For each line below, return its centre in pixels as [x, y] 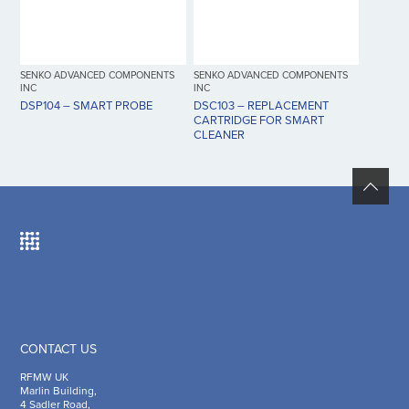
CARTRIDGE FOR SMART [258, 121]
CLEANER [219, 136]
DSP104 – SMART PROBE [87, 106]
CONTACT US [59, 349]
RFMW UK [45, 377]
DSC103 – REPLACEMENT [261, 106]
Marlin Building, [59, 390]
